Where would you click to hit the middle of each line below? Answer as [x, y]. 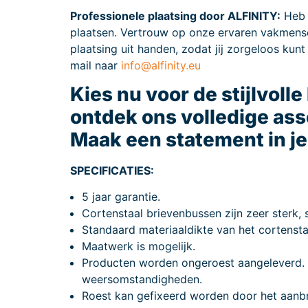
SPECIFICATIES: [112, 170]
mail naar [96, 65]
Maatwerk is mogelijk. [139, 246]
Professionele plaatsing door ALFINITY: [175, 15]
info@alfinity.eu [161, 65]
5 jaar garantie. [121, 197]
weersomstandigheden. [142, 279]
